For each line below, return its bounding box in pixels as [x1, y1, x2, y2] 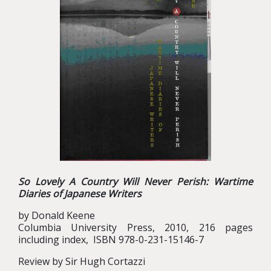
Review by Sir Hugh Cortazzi [18, 255, 145, 268]
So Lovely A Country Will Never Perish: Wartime [18, 175, 253, 188]
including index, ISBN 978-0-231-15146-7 [18, 233, 204, 246]
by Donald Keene [18, 209, 95, 222]
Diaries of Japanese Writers [18, 187, 142, 200]
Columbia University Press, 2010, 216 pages [18, 221, 253, 234]
